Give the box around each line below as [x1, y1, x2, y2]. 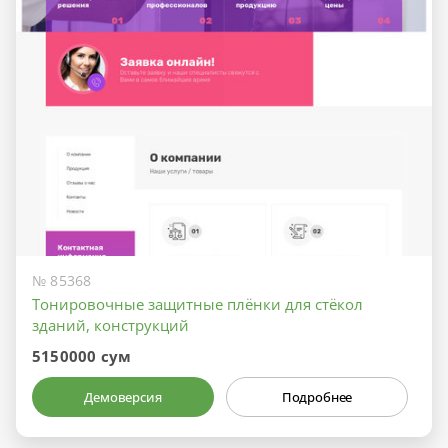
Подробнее [281, 387, 353, 406]
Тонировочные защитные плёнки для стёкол [32, 293, 363, 314]
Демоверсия [84, 387, 162, 406]
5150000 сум [32, 345, 132, 366]
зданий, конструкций [32, 314, 189, 335]
